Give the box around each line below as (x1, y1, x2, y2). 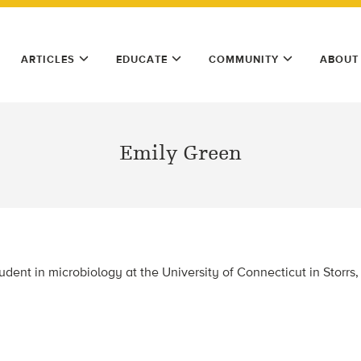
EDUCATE (116, 53, 168, 65)
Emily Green (119, 141, 242, 165)
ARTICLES (21, 53, 75, 65)
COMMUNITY (209, 53, 279, 65)
